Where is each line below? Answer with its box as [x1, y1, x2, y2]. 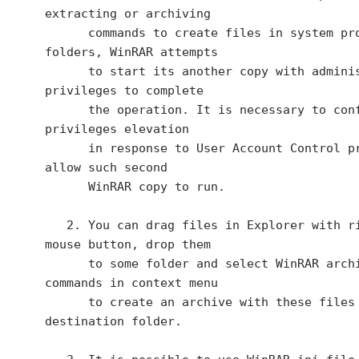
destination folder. [45, 314, 182, 329]
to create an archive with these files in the [45, 295, 88, 309]
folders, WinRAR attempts [45, 45, 218, 59]
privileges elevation [45, 122, 189, 136]
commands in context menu [45, 276, 218, 290]
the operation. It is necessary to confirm [45, 103, 88, 117]
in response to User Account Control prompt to [45, 141, 88, 155]
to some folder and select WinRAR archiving [45, 256, 88, 271]
